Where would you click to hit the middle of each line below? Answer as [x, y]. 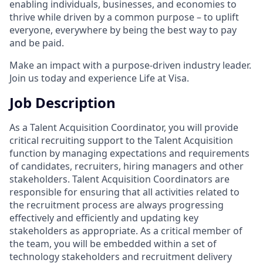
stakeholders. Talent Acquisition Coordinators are [119, 179]
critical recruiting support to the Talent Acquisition [121, 140]
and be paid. [37, 43]
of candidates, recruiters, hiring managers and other [127, 166]
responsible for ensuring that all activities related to [124, 192]
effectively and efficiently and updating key [104, 218]
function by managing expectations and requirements [129, 153]
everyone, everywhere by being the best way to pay [123, 30]
